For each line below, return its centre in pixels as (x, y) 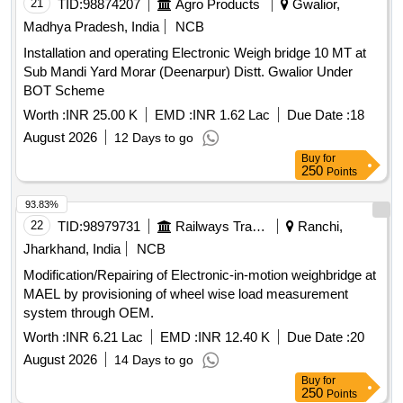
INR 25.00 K (102, 115)
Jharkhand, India (72, 249)
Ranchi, (318, 227)
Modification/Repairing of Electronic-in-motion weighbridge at (200, 275)
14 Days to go (154, 360)
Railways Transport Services (259, 227)
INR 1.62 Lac (231, 115)
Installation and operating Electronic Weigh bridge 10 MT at (195, 53)
